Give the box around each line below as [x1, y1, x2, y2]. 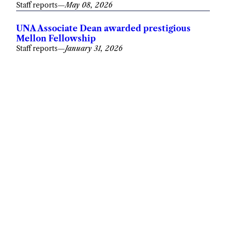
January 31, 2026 [65, 43, 123, 53]
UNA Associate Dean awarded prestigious [16, 23, 191, 33]
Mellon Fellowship [16, 33, 96, 43]
